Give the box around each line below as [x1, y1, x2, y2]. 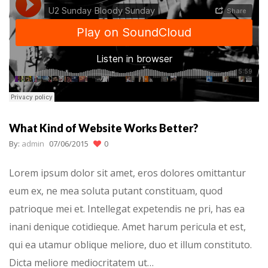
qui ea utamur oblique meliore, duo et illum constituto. [9, 237, 252, 251]
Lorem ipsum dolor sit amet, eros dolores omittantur [9, 166, 246, 179]
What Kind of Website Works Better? [9, 121, 198, 135]
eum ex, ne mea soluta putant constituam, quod [9, 184, 223, 197]
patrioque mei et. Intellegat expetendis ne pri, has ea [9, 202, 245, 215]
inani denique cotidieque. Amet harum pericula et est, [9, 220, 246, 233]
